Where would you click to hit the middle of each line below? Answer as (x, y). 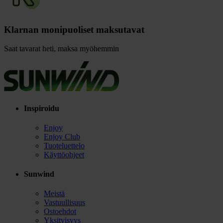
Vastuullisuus (64, 203)
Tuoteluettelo (64, 145)
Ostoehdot (60, 212)
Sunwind (39, 174)
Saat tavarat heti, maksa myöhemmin (61, 49)
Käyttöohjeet (64, 154)
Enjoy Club (62, 136)
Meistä (54, 194)
